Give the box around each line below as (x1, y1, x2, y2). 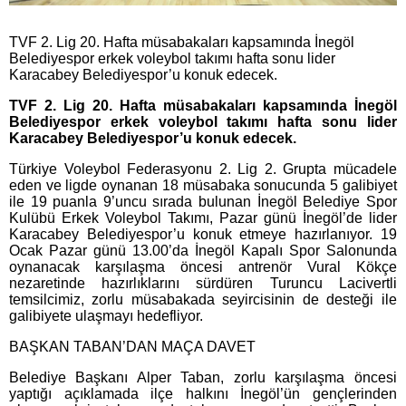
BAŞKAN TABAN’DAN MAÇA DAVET (9, 339, 256, 355)
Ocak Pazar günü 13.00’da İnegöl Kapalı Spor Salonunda (9, 243, 397, 259)
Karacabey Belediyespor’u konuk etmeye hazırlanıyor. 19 (9, 227, 397, 243)
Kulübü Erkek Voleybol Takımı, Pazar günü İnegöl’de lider (9, 210, 397, 227)
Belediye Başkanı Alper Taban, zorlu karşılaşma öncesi (9, 370, 397, 386)
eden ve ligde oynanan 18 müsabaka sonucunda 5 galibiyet (9, 178, 397, 194)
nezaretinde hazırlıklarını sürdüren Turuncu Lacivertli (9, 275, 397, 292)
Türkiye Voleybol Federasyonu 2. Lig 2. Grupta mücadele (9, 161, 397, 178)
